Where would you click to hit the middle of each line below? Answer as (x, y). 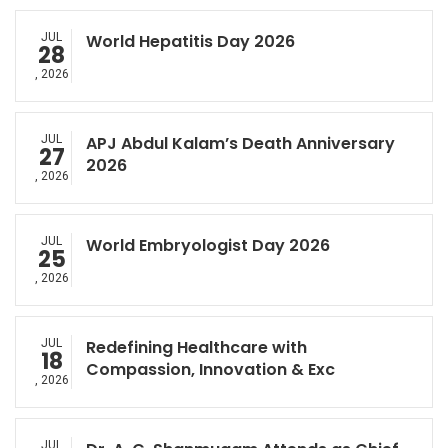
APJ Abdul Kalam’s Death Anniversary (240, 143)
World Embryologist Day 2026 (208, 245)
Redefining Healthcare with (196, 347)
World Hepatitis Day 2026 (190, 41)
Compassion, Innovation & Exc (210, 369)
